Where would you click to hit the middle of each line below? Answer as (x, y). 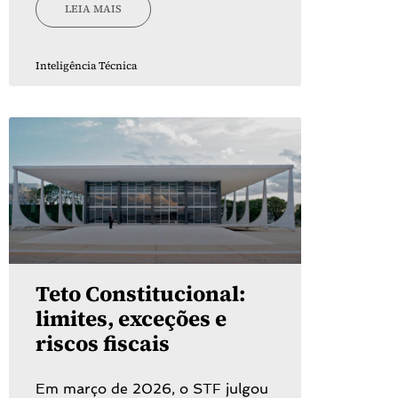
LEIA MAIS (93, 9)
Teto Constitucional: (140, 293)
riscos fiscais (103, 343)
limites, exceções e (131, 318)
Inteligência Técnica (86, 66)
